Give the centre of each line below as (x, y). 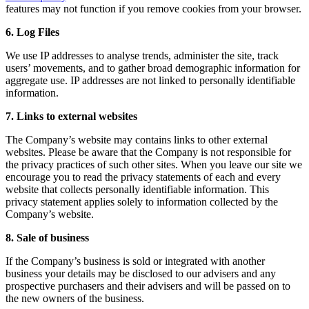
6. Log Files (32, 32)
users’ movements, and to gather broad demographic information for (153, 68)
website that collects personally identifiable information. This (137, 189)
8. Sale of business (47, 237)
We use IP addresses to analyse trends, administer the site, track (142, 55)
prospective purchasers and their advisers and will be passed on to (148, 286)
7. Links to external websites (71, 116)
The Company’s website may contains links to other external (137, 139)
